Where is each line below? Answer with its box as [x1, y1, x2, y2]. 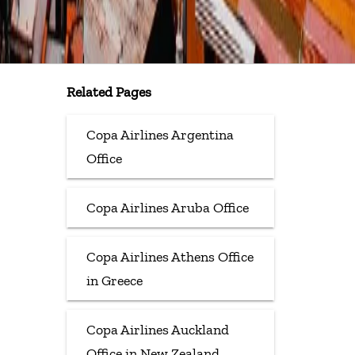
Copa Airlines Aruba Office [86, 198, 249, 216]
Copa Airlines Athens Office [86, 247, 254, 265]
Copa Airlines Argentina [86, 125, 234, 143]
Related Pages [66, 82, 151, 101]
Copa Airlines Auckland [86, 320, 229, 338]
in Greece [86, 271, 143, 289]
